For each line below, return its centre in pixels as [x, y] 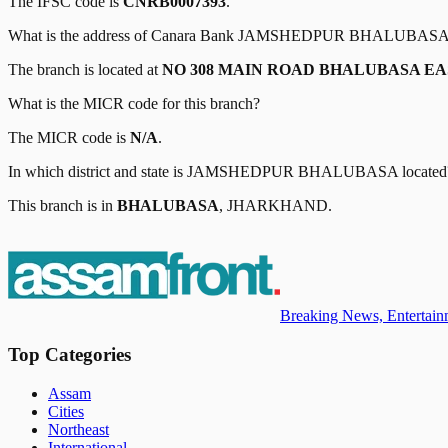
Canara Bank [192, 36]
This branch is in [62, 206]
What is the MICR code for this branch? [134, 104]
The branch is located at [85, 70]
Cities [66, 411]
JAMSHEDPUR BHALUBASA [292, 172]
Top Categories [69, 354]
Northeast [78, 429]
